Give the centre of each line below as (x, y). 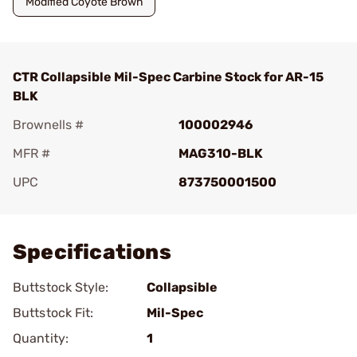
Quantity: (41, 338)
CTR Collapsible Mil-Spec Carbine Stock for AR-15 (168, 77)
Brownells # (48, 125)
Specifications (92, 252)
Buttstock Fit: (53, 313)
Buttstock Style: (61, 287)
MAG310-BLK (221, 153)
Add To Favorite (82, 204)
